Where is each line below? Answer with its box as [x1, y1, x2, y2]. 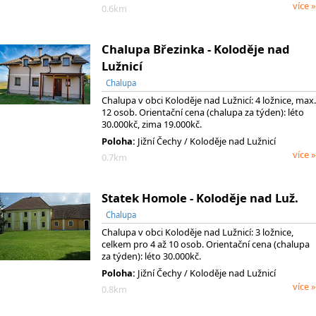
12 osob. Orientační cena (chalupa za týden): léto [102, 105, 304, 119]
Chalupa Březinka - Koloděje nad [102, 40, 290, 57]
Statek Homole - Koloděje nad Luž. [102, 189, 298, 206]
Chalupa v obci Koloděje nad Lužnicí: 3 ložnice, [102, 225, 293, 238]
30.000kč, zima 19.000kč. [102, 117, 202, 130]
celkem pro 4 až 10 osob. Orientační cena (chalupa [102, 237, 310, 250]
